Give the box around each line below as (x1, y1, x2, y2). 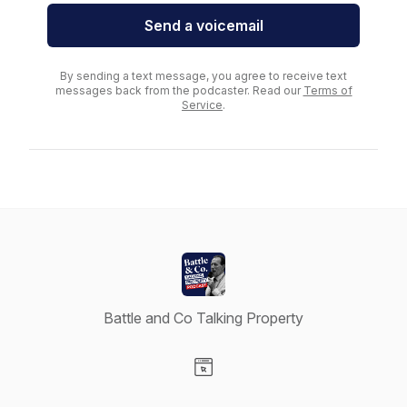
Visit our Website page (203, 377, 348, 395)
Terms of (303, 84, 352, 97)
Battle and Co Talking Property (104, 309, 303, 327)
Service (182, 98, 223, 112)
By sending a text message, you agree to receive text (60, 69, 347, 83)
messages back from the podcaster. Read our (55, 84, 303, 97)
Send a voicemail (144, 16, 263, 35)
